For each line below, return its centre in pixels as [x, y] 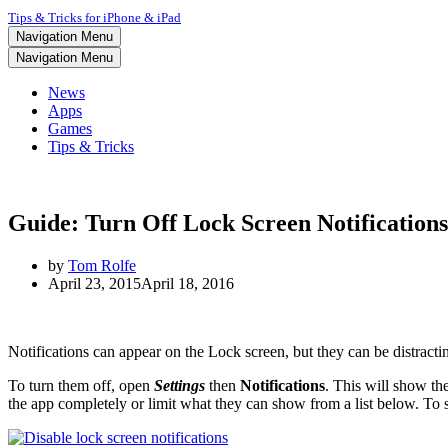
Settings [179, 385]
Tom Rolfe [102, 265]
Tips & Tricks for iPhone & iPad [94, 17]
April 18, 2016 [187, 283]
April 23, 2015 [94, 283]
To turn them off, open [81, 385]
